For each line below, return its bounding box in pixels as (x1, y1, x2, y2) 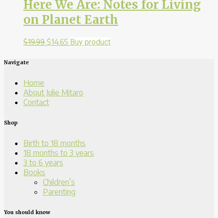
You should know (4, 208, 50, 216)
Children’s (43, 177, 75, 187)
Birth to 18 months (23, 138, 86, 148)
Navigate (4, 58, 29, 66)
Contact (23, 97, 49, 107)
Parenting (43, 186, 75, 197)
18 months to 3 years (23, 147, 94, 158)
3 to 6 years (23, 157, 63, 167)
